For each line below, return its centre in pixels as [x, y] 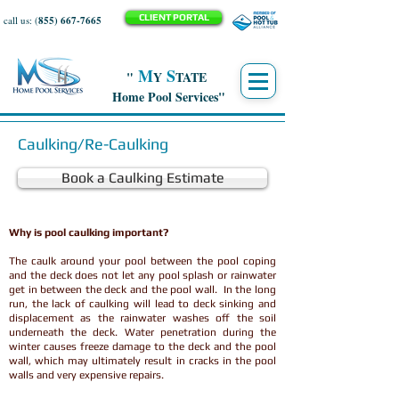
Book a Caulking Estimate [142, 178]
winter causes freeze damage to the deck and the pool [142, 346]
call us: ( [21, 20]
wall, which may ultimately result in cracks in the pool [142, 361]
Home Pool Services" [168, 97]
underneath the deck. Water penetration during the [142, 332]
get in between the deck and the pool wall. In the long [142, 289]
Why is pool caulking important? [89, 232]
